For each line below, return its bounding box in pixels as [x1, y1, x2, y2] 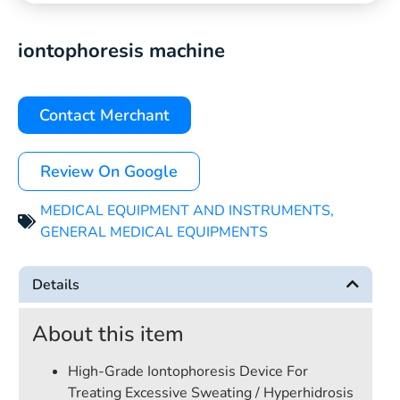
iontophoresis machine [18, 37, 225, 64]
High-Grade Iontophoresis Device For [68, 362, 308, 381]
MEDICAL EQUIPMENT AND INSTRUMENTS [40, 201, 330, 221]
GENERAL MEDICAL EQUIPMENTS [40, 222, 268, 242]
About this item [32, 320, 184, 348]
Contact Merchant [39, 104, 170, 126]
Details [32, 275, 79, 295]
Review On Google [40, 161, 178, 182]
